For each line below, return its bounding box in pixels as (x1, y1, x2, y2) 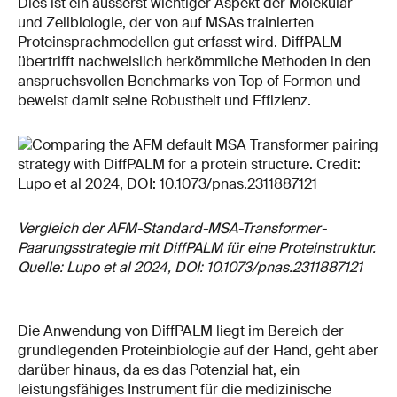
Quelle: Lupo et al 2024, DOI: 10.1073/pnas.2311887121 (18, 257, 362, 276)
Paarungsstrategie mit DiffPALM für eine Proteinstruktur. (18, 237, 376, 257)
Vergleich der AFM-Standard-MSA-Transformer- (18, 218, 326, 237)
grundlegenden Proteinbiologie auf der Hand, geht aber (18, 340, 378, 360)
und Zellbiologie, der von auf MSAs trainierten (18, 12, 314, 32)
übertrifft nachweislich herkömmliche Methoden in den (18, 51, 370, 71)
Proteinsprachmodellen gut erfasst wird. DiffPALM (18, 32, 342, 51)
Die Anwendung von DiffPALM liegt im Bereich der (18, 321, 344, 340)
